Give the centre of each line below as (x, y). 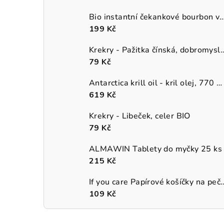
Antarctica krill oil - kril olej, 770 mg (219, 83)
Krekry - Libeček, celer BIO (140, 116)
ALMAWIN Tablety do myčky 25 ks (155, 149)
